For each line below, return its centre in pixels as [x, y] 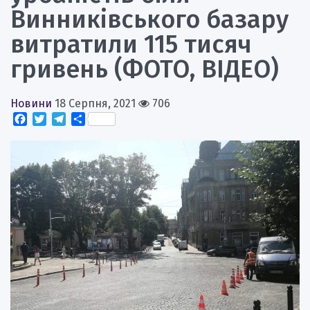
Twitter [64, 119]
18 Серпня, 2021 [95, 103]
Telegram [89, 119]
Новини [31, 103]
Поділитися [115, 119]
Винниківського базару [149, 19]
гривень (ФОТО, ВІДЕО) [145, 69]
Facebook [51, 119]
